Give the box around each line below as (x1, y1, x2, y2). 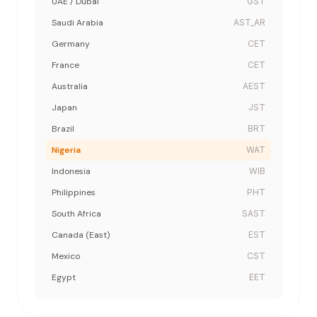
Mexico (52, 250, 80, 262)
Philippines (52, 187, 96, 198)
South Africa (52, 208, 101, 219)
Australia (52, 81, 88, 92)
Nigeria (52, 144, 81, 156)
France (52, 59, 79, 71)
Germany (52, 38, 90, 50)
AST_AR (234, 17, 265, 28)
